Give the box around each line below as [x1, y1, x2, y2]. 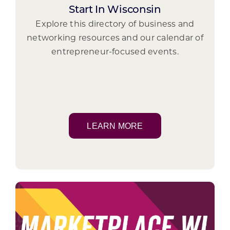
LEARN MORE [87, 121, 143, 130]
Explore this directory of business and [35, 20, 195, 29]
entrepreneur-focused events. [51, 48, 179, 56]
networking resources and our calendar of [27, 34, 203, 43]
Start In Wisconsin [69, 5, 161, 15]
